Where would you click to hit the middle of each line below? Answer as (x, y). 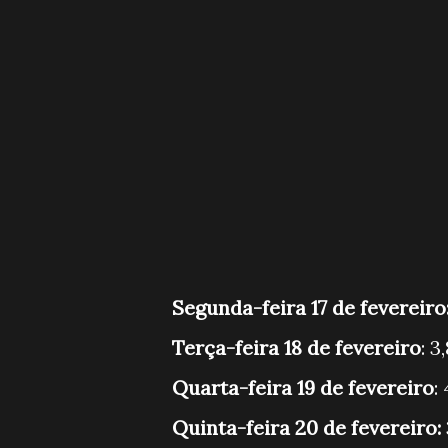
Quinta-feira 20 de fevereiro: (309, 427)
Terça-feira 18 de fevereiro (296, 347)
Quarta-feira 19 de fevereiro (303, 387)
